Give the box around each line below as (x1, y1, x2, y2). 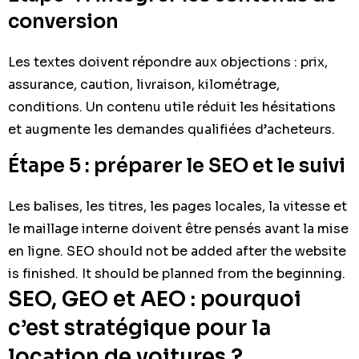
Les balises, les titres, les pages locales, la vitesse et (8, 197, 347, 215)
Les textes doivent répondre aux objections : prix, (8, 53, 328, 71)
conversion (8, 9, 119, 34)
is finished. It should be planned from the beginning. (8, 264, 345, 282)
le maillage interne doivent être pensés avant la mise (8, 220, 349, 237)
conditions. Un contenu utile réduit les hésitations (8, 98, 336, 115)
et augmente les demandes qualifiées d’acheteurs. (8, 120, 335, 138)
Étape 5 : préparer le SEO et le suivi (8, 153, 345, 178)
